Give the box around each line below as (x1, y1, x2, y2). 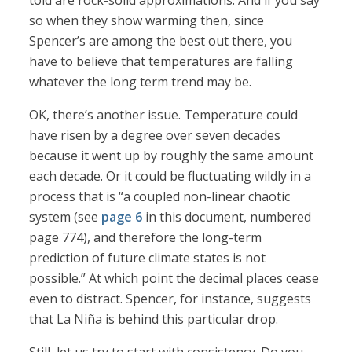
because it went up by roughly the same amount (29, 147, 314, 165)
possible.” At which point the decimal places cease (29, 269, 320, 288)
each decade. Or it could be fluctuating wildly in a (29, 167, 312, 185)
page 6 (101, 208, 143, 226)
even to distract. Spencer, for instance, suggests (29, 290, 312, 308)
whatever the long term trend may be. (29, 73, 252, 91)
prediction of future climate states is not (29, 249, 266, 267)
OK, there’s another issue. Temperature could (29, 106, 299, 124)
